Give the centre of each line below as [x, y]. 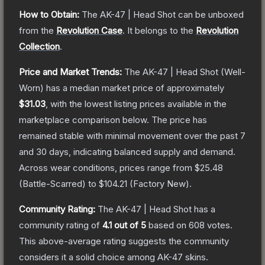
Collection [39, 46]
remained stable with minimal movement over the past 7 [132, 135]
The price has [179, 119]
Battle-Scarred [52, 183]
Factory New [159, 183]
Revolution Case [89, 30]
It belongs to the [161, 30]
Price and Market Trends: [70, 72]
